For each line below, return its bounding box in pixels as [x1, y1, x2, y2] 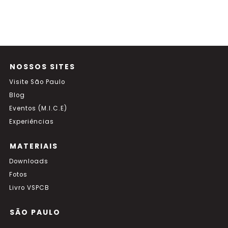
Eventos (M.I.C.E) [9, 104, 67, 112]
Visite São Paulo [9, 78, 65, 86]
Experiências [9, 118, 54, 126]
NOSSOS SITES [10, 62, 75, 72]
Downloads [9, 157, 48, 165]
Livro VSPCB [9, 184, 49, 192]
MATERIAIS [10, 141, 58, 151]
